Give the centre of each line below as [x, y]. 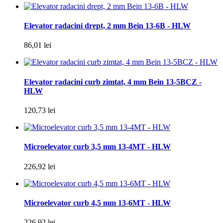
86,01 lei [38, 45]
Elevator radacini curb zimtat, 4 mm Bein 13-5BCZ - [113, 82]
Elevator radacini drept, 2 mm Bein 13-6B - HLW [107, 26]
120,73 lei [40, 110]
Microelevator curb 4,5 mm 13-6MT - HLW [97, 203]
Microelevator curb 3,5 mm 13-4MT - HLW [97, 147]
